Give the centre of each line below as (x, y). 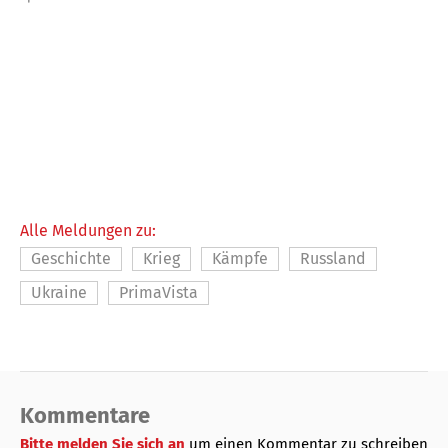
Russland (333, 258)
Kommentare (85, 415)
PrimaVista (158, 292)
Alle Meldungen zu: (88, 230)
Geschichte (71, 258)
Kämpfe (240, 258)
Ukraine (59, 292)
